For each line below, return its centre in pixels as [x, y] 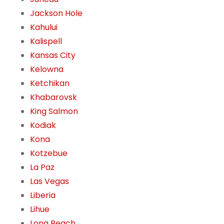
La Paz [42, 167]
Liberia [43, 195]
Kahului [44, 27]
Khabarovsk [53, 97]
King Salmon [54, 111]
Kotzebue [49, 153]
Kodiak [43, 125]
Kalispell [46, 41]
